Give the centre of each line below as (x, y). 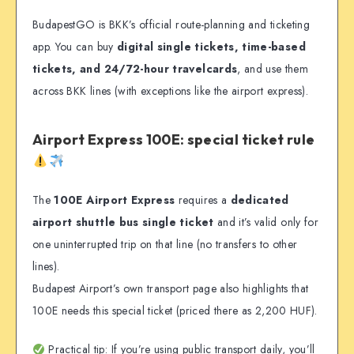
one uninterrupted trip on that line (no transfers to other (165, 245)
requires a (203, 200)
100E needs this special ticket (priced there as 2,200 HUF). (175, 311)
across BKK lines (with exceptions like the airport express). (171, 91)
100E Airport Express (115, 200)
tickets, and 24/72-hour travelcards (135, 69)
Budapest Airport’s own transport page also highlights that (171, 289)
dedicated (260, 200)
